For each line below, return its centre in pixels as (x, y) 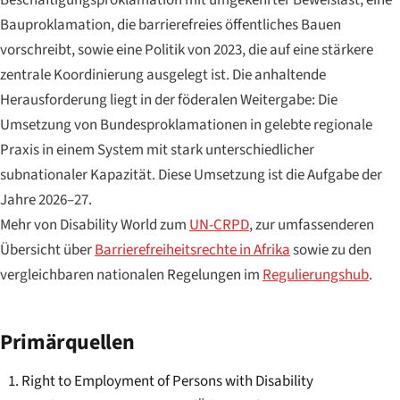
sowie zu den (331, 250)
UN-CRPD (219, 225)
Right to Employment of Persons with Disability (167, 381)
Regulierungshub (316, 275)
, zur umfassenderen (312, 225)
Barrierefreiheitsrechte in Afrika (192, 250)
